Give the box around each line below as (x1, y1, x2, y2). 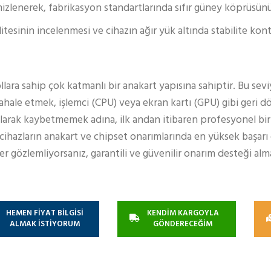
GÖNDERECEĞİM (153, 218, 213, 231)
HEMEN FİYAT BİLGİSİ (5, 207, 83, 220)
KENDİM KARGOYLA (146, 207, 219, 220)
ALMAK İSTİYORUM (9, 218, 80, 231)
